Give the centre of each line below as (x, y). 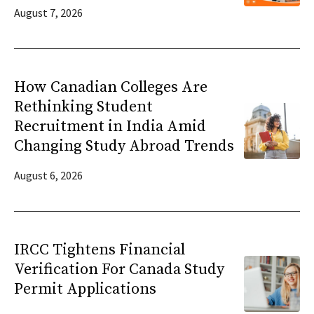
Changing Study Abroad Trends (124, 146)
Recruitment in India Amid (110, 127)
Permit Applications (85, 289)
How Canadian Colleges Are (111, 88)
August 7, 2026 (48, 13)
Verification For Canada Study (119, 270)
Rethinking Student (83, 107)
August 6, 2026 (48, 176)
